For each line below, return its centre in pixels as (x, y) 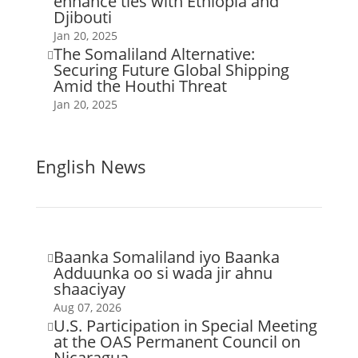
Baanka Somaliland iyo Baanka (166, 257)
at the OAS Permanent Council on (177, 342)
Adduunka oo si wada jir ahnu (163, 273)
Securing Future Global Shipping (171, 70)
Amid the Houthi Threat (140, 86)
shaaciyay (89, 289)
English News (91, 166)
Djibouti (82, 17)
